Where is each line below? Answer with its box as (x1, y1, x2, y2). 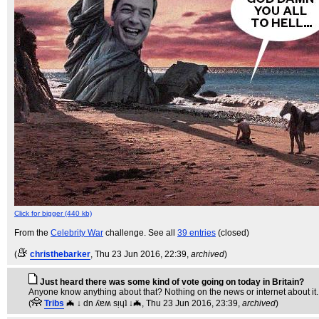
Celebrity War (51, 228, 103, 238)
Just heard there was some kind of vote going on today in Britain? (40, 277, 304, 287)
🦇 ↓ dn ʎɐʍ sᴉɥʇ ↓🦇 (66, 298, 142, 308)
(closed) (216, 228, 249, 238)
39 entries (177, 228, 216, 238)
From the (14, 228, 51, 238)
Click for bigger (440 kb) (14, 209, 92, 217)
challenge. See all (103, 228, 177, 238)
